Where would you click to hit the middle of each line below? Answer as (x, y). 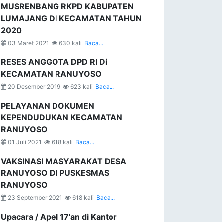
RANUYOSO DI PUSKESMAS (55, 173)
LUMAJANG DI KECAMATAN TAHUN (71, 18)
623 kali (81, 86)
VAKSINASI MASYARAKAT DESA (64, 161)
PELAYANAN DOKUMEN (48, 106)
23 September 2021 (34, 197)
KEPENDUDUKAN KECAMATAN (62, 117)
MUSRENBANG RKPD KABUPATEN (67, 6)
